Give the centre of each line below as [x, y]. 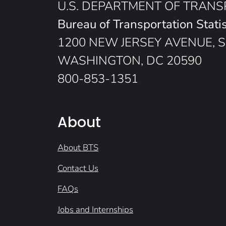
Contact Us [78, 168]
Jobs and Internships [95, 209]
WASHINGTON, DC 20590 [130, 60]
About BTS [78, 147]
